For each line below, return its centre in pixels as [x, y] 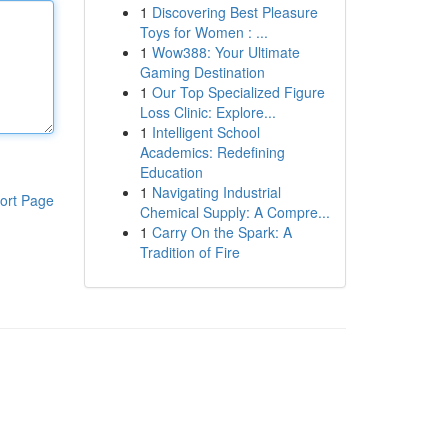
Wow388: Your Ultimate [225, 52]
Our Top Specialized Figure [238, 92]
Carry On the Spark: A [221, 232]
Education [171, 172]
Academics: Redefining [212, 152]
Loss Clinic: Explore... [207, 112]
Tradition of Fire [189, 252]
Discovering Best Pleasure [234, 12]
